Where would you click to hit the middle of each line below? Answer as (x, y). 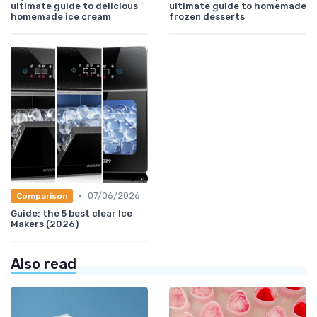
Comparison (42, 196)
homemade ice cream (61, 17)
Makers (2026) (45, 224)
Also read (44, 264)
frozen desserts (207, 17)
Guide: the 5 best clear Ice (71, 214)
